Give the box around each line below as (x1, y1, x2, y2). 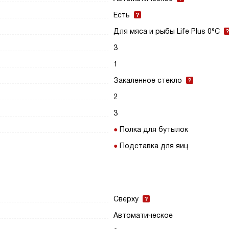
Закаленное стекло (113, 76, 182, 84)
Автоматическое (113, 211, 173, 219)
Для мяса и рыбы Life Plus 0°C (113, 27, 220, 35)
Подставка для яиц (120, 142, 189, 150)
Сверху (113, 195, 139, 203)
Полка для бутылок (120, 125, 189, 133)
